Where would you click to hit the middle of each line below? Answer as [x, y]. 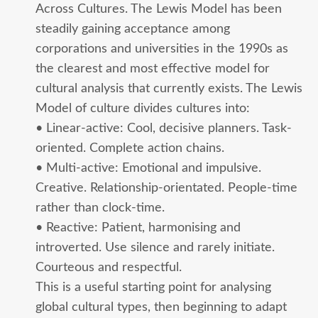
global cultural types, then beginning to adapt [161, 307]
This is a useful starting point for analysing [153, 287]
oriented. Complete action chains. [130, 148]
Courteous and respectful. [109, 267]
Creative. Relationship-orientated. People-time [166, 187]
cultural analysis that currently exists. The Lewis [169, 88]
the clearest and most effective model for [153, 68]
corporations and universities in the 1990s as [162, 48]
